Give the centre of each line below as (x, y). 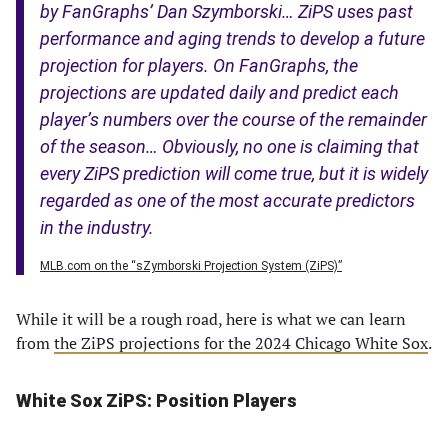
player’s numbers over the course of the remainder (233, 119)
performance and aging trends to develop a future (232, 38)
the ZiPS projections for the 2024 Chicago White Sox (241, 343)
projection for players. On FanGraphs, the (199, 65)
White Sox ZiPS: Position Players (156, 400)
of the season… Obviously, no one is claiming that (229, 146)
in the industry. (97, 227)
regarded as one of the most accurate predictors (227, 200)
